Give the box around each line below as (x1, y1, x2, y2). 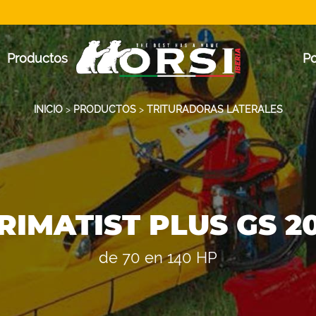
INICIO (33, 104, 63, 115)
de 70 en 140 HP (99, 248, 217, 267)
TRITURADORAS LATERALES (146, 104, 283, 115)
